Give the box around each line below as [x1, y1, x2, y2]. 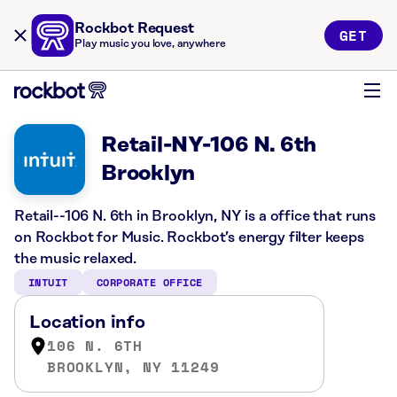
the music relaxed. [14, 251, 137, 267]
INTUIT [28, 275, 68, 290]
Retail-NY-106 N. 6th [101, 134, 317, 157]
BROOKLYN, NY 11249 [47, 356, 220, 378]
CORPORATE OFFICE [96, 275, 203, 290]
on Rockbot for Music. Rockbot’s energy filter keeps [14, 230, 364, 245]
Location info [29, 313, 145, 332]
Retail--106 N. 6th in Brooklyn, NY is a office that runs [14, 208, 377, 224]
